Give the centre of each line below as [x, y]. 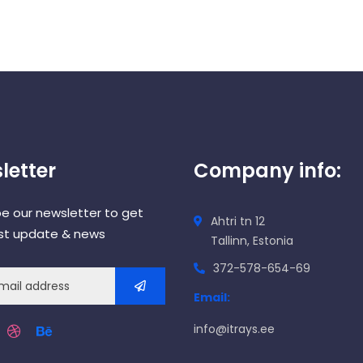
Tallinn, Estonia [252, 241]
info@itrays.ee [234, 329]
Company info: [267, 171]
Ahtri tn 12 [238, 222]
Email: [212, 298]
